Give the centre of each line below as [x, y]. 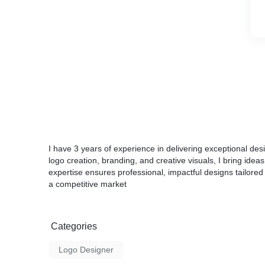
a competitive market [88, 184]
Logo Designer [86, 250]
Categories [74, 226]
